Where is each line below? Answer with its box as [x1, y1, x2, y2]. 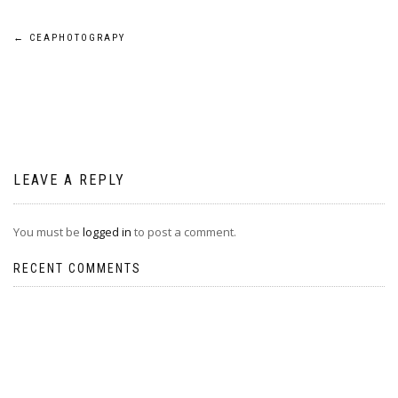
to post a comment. [131, 224, 236, 241]
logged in [83, 224, 131, 241]
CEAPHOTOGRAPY [25, 32, 125, 44]
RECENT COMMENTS [13, 261, 141, 276]
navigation [12, 66, 144, 103]
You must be [13, 224, 83, 241]
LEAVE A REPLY [13, 171, 125, 189]
